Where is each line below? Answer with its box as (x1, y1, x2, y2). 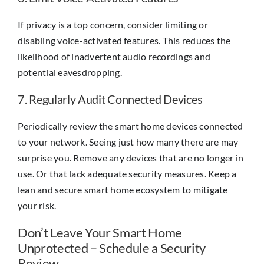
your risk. (18, 200, 57, 212)
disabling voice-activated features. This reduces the (18, 35, 231, 47)
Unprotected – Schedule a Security (18, 240, 206, 256)
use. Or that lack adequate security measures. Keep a (18, 168, 237, 180)
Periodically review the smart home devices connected (18, 120, 243, 132)
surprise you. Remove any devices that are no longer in (18, 152, 243, 164)
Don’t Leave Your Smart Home (18, 225, 183, 241)
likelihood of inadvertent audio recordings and (18, 51, 211, 62)
